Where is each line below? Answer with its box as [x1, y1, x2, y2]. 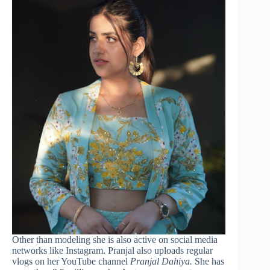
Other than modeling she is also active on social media [12, 234, 218, 245]
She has [192, 256, 224, 266]
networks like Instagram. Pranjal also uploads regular [12, 245, 213, 256]
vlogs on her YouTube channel [12, 256, 130, 266]
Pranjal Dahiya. [130, 256, 192, 266]
